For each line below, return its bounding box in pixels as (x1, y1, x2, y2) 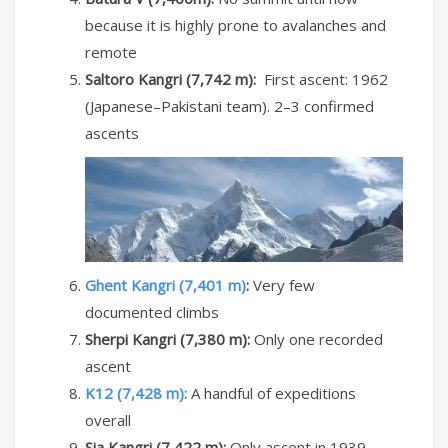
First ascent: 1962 (264, 68, 388, 89)
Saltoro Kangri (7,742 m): (85, 68, 264, 89)
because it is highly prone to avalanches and (85, 14, 386, 35)
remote (85, 41, 137, 62)
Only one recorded (254, 328, 383, 349)
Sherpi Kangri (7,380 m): (85, 328, 254, 349)
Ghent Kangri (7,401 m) (85, 274, 246, 295)
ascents (85, 122, 139, 143)
